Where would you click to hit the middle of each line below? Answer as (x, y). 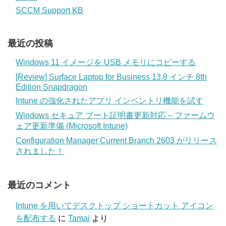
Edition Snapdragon (51, 87)
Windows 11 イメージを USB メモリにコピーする (106, 63)
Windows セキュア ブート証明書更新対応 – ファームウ (115, 116)
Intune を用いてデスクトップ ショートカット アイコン (115, 206)
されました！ (40, 151)
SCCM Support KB (49, 11)
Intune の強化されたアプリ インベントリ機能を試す (109, 101)
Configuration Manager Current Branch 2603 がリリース (116, 141)
